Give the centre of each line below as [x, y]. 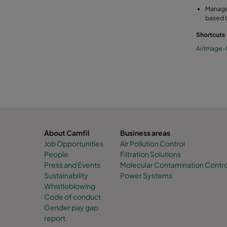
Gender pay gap [71, 207]
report [55, 218]
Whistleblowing [70, 186]
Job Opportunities [74, 144]
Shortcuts [211, 35]
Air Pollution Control [153, 144]
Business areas [145, 133]
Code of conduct [72, 197]
